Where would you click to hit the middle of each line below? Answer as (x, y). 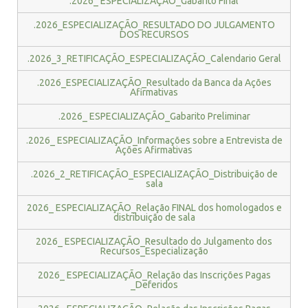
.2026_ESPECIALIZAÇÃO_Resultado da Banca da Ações (154, 82)
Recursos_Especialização (154, 251)
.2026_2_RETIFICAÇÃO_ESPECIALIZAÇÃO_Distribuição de (154, 174)
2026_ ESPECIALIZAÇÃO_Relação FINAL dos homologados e (154, 208)
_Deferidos (154, 285)
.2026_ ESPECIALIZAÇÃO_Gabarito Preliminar (154, 116)
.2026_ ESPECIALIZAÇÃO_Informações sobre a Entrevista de (154, 140)
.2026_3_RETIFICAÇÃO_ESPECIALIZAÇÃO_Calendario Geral (154, 58)
